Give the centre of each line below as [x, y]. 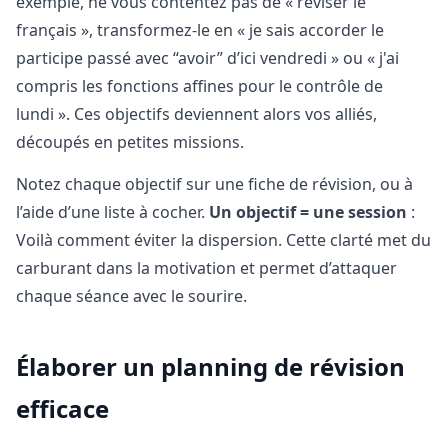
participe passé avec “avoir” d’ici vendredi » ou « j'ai [207, 58]
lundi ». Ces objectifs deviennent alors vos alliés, [196, 114]
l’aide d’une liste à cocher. [112, 212]
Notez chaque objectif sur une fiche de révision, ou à [214, 184]
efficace [62, 409]
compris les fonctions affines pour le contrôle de [199, 86]
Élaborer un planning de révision [210, 367]
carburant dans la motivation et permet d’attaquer [206, 268]
